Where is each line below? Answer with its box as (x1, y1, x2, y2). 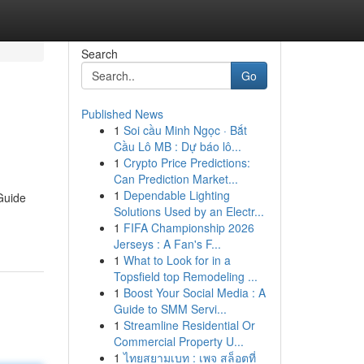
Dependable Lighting (123, 187, 230, 203)
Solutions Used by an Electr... (113, 203, 264, 219)
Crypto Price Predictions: (123, 154, 250, 171)
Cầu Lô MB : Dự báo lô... (113, 138, 241, 154)
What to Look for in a (123, 252, 231, 268)
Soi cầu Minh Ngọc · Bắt (123, 122, 247, 138)
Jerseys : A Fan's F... (113, 236, 221, 252)
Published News (80, 106, 163, 122)
